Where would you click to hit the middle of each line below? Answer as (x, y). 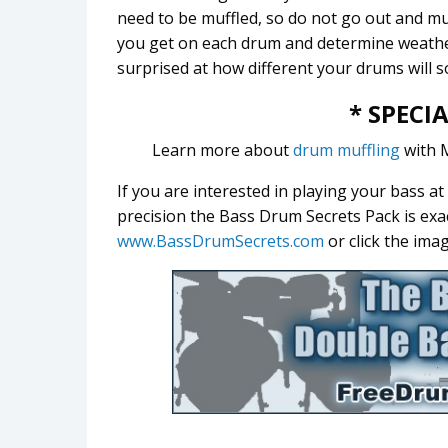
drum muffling (346, 150)
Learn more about (222, 150)
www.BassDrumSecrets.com (220, 241)
